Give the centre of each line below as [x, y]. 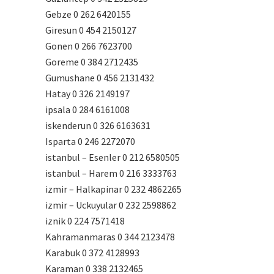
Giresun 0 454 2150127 [91, 30]
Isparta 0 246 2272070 [90, 141]
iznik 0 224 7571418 [85, 221]
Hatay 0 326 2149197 [87, 94]
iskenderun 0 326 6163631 [98, 125]
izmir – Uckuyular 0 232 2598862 [111, 205]
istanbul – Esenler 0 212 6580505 [113, 157]
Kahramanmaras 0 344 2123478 [110, 237]
